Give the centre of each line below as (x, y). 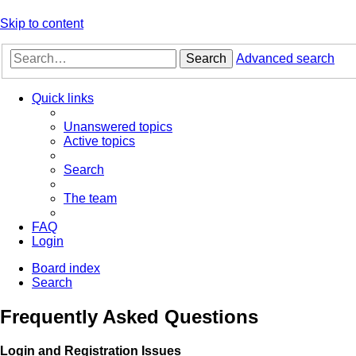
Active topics (99, 141)
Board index (66, 269)
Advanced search (285, 59)
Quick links (63, 99)
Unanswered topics (118, 127)
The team (90, 199)
